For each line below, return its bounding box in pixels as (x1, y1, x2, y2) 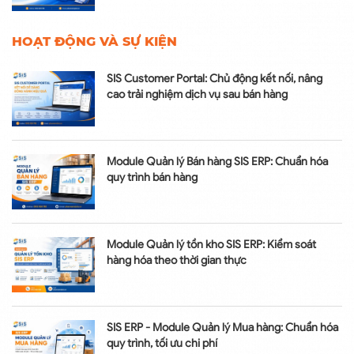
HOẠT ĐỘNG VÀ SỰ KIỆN (12, 34, 177, 50)
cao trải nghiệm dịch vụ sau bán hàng (107, 88, 288, 102)
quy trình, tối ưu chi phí (107, 337, 217, 351)
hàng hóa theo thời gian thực (107, 254, 247, 268)
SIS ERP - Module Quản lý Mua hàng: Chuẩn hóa (107, 321, 338, 335)
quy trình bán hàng (107, 171, 198, 185)
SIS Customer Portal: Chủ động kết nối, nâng (107, 72, 322, 86)
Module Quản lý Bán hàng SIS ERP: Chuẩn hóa (107, 155, 328, 169)
